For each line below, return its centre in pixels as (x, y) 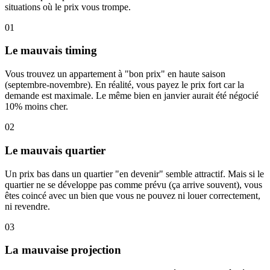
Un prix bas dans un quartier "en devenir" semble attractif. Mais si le (134, 174)
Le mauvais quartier (55, 150)
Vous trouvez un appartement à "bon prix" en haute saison (115, 74)
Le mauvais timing (51, 51)
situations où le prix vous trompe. (68, 7)
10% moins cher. (36, 107)
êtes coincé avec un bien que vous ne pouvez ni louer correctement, (133, 195)
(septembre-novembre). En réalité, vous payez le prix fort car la (124, 85)
